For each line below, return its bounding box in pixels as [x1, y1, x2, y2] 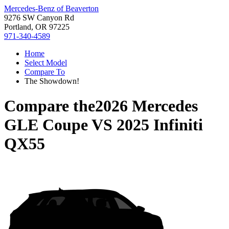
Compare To [25, 67, 65, 76]
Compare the [4, 97, 95, 116]
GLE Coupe [4, 116, 88, 134]
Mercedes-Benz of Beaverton [4, 4, 99, 13]
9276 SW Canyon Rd [4, 13, 74, 22]
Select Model [25, 58, 67, 67]
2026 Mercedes [95, 97, 198, 116]
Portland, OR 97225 [4, 22, 70, 31]
